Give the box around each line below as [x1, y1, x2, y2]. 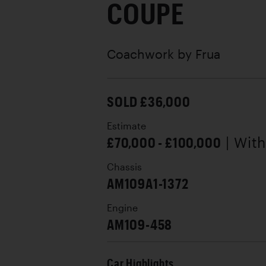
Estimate [107, 120, 146, 131]
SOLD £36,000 [107, 92, 191, 110]
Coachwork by [107, 46, 195, 61]
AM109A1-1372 [107, 174, 189, 192]
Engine [107, 202, 138, 213]
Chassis [107, 161, 142, 172]
